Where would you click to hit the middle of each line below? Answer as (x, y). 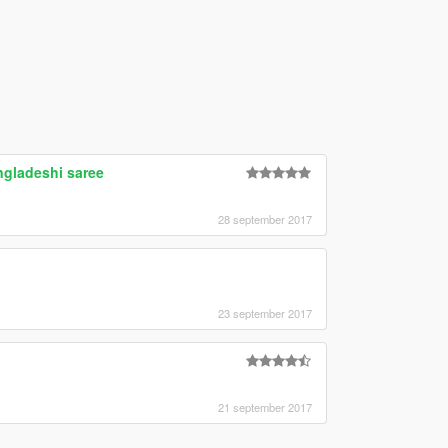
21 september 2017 (264, 406)
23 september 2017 (264, 312)
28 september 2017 (264, 218)
